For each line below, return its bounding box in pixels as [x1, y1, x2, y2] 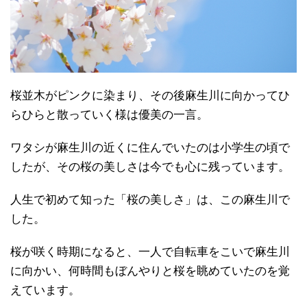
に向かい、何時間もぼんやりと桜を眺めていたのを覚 [10, 264, 290, 278]
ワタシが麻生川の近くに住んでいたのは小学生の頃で [10, 140, 290, 154]
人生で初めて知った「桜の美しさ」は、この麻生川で [10, 193, 290, 206]
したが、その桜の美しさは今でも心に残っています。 [10, 160, 290, 173]
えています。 [10, 283, 80, 297]
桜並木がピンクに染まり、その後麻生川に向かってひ [10, 88, 290, 102]
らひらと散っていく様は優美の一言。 [10, 108, 208, 121]
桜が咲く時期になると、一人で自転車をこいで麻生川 [10, 245, 290, 258]
